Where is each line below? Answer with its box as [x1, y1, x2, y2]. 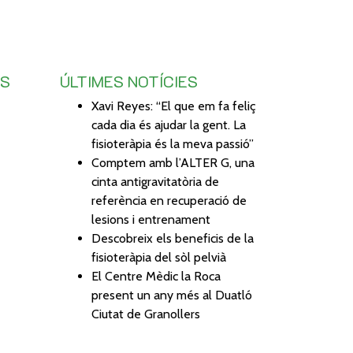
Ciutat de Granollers [91, 307, 200, 321]
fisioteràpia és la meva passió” [91, 136, 254, 151]
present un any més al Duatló [91, 288, 252, 303]
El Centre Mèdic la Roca [91, 269, 221, 284]
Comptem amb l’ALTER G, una [91, 155, 255, 170]
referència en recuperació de [91, 193, 247, 208]
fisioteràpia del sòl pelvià [91, 250, 226, 265]
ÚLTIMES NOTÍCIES [60, 71, 198, 91]
